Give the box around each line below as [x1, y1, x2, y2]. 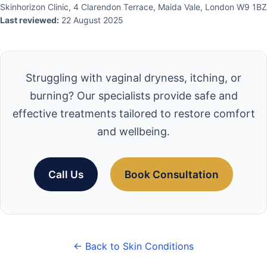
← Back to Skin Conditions [73, 240, 194, 253]
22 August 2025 [59, 15, 123, 26]
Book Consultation [125, 168, 219, 181]
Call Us [48, 168, 83, 181]
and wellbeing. [97, 125, 170, 138]
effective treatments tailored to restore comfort [12, 107, 255, 120]
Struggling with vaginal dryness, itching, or [26, 72, 241, 85]
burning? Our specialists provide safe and [29, 89, 238, 103]
